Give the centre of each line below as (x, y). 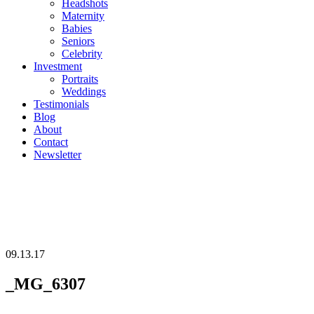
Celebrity (82, 54)
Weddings (84, 91)
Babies (77, 28)
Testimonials (61, 104)
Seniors (78, 41)
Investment (58, 66)
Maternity (83, 16)
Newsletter (57, 155)
